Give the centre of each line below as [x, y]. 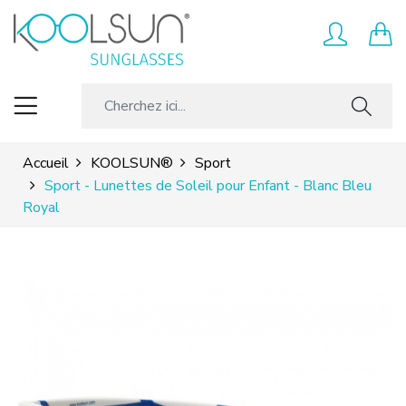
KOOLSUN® [132, 163]
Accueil [46, 163]
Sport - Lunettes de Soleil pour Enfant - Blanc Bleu [208, 185]
